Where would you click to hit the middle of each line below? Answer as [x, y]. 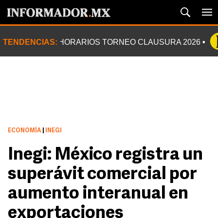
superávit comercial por [102, 175]
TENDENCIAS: [30, 42]
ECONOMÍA [25, 131]
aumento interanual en [98, 194]
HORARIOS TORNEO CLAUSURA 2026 [129, 42]
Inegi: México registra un [105, 155]
